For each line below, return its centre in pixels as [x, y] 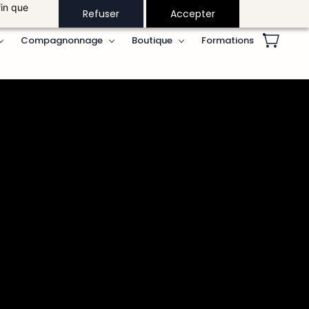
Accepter [193, 14]
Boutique [152, 40]
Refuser [101, 14]
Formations [228, 40]
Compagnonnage [62, 40]
